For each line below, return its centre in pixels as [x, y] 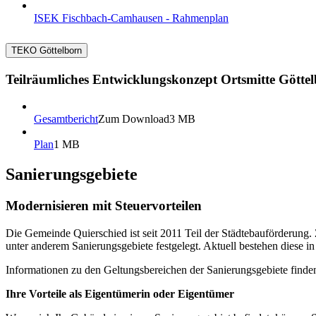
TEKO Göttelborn [47, 50]
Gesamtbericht [66, 119]
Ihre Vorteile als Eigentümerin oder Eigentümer [120, 293]
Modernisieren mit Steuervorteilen [104, 206]
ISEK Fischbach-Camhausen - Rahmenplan [131, 18]
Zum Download [134, 119]
